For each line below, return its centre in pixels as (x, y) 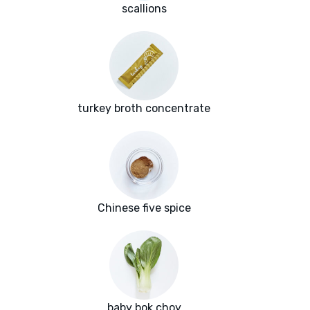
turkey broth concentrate (144, 109)
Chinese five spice (144, 208)
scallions (144, 9)
